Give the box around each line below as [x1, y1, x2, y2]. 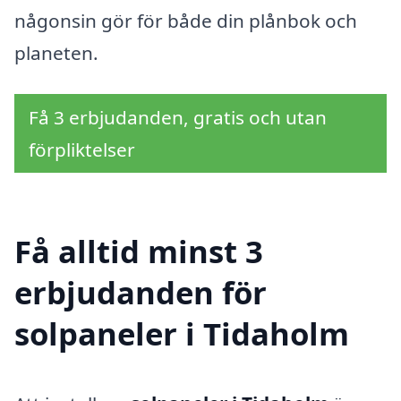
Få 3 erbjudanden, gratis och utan [29, 105, 327, 131]
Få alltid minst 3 [14, 229, 263, 272]
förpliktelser [29, 137, 135, 163]
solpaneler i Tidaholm [14, 311, 349, 354]
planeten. [14, 40, 98, 66]
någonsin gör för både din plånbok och [14, 8, 357, 34]
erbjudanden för [14, 270, 267, 313]
